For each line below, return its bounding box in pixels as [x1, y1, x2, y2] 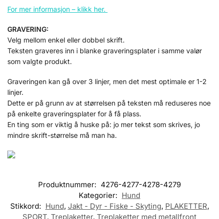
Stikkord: [10, 201, 43, 211]
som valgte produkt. [7, 57, 72, 66]
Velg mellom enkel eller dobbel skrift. [7, 35, 125, 44]
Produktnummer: [38, 180, 98, 190]
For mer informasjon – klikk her [7, 4, 104, 13]
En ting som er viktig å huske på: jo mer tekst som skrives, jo [7, 120, 200, 129]
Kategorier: [79, 191, 119, 200]
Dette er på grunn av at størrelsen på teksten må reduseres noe [7, 99, 211, 108]
